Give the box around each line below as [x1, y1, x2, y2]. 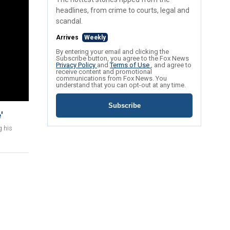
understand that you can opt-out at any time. [56, 81, 186, 89]
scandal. [56, 17, 83, 26]
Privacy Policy [56, 61, 97, 69]
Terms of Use [110, 61, 151, 69]
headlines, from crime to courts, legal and [56, 6, 189, 15]
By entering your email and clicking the [56, 48, 169, 56]
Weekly [84, 34, 106, 42]
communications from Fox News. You [56, 74, 167, 83]
